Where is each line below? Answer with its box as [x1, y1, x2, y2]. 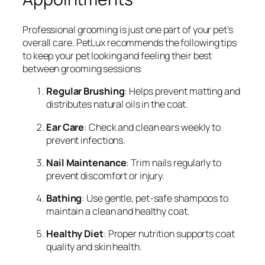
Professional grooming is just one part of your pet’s [22, 23, 233, 37]
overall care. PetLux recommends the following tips [22, 36, 237, 50]
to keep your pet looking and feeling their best [22, 49, 212, 63]
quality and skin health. [46, 240, 142, 254]
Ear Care [46, 120, 85, 134]
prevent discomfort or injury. [46, 169, 165, 182]
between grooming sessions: [22, 62, 143, 76]
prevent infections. [46, 133, 126, 147]
